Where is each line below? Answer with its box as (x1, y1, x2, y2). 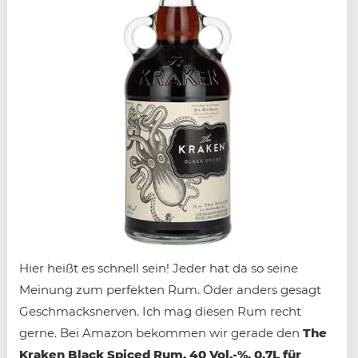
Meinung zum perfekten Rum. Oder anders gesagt (19, 282, 321, 297)
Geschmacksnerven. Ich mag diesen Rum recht (19, 304, 301, 319)
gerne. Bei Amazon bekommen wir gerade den (19, 325, 303, 340)
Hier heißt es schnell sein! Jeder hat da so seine (19, 261, 298, 276)
